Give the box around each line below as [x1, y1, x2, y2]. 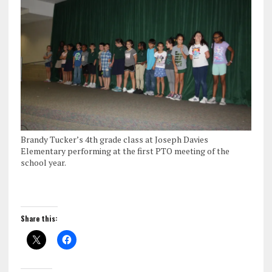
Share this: [20, 213, 58, 224]
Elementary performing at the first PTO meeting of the [20, 145, 229, 157]
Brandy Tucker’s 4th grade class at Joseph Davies [20, 134, 208, 146]
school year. [20, 157, 66, 169]
